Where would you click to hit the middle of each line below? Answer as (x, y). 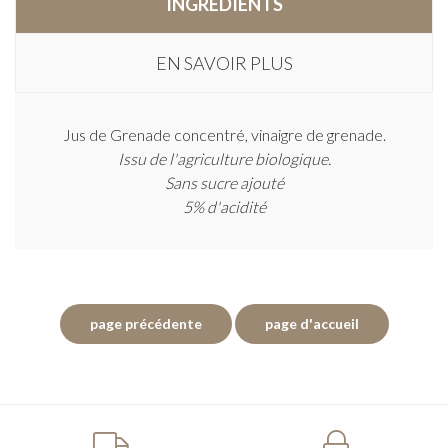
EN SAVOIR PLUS (224, 63)
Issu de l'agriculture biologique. (224, 158)
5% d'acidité (224, 206)
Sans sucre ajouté (224, 182)
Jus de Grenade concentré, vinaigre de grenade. (224, 134)
